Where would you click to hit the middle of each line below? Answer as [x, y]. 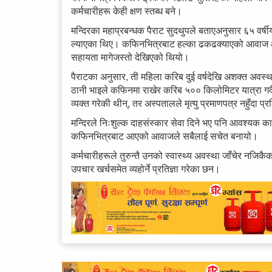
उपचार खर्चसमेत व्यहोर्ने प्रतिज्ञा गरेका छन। [146, 169]
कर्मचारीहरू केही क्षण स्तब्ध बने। [127, 11]
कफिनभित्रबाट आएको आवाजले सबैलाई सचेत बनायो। [165, 136]
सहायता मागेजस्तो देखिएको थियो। [130, 57]
